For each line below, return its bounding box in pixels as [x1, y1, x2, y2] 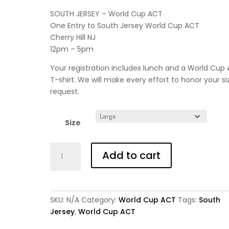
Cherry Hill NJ [50, 32, 96, 42]
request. [50, 86, 80, 97]
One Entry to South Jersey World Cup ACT [50, 20, 200, 31]
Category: [81, 194, 119, 205]
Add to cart [102, 148, 161, 163]
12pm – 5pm [50, 43, 94, 54]
